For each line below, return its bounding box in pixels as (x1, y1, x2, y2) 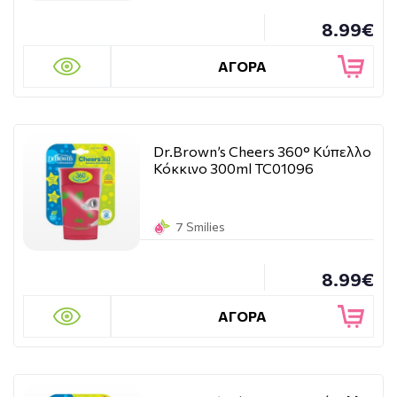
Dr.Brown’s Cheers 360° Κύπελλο (153, 143, 371, 160)
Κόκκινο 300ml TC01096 (153, 160, 314, 176)
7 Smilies (175, 219, 225, 234)
